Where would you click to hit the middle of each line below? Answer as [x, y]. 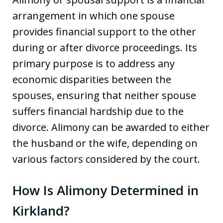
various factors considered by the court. [106, 159]
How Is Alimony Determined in [106, 190]
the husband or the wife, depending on [105, 143]
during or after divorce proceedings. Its [105, 48]
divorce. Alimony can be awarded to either [111, 127]
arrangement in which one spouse [94, 16]
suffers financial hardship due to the [98, 111]
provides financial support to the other [104, 32]
